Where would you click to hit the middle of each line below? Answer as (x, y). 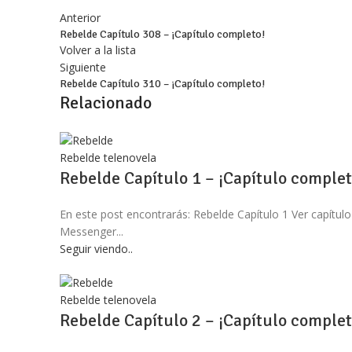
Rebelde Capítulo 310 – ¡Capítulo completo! (162, 84)
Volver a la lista (98, 50)
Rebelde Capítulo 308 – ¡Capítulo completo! (162, 35)
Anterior (80, 18)
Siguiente (83, 68)
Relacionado (106, 103)
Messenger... (92, 231)
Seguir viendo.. (96, 248)
